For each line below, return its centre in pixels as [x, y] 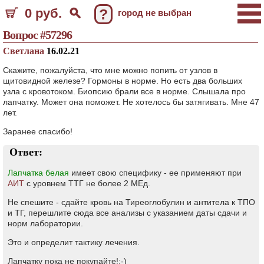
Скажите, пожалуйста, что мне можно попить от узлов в [110, 70]
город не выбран [155, 13]
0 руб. [43, 13]
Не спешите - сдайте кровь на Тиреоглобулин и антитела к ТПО [131, 202]
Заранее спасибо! [38, 131]
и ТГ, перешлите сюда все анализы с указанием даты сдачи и [127, 213]
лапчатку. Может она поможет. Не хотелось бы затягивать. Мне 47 [131, 102]
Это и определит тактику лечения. [74, 242]
